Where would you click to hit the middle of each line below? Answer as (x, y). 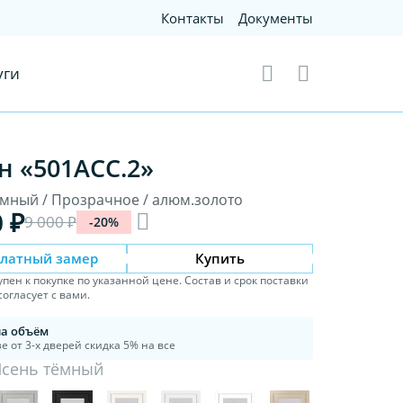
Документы (276, 18)
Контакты (193, 18)
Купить (220, 258)
